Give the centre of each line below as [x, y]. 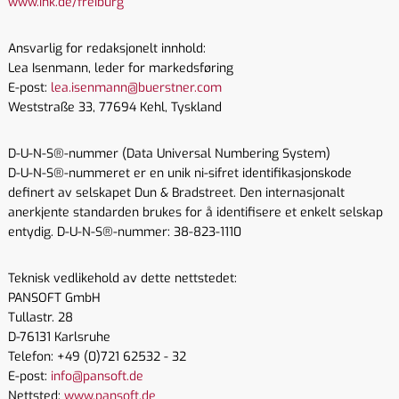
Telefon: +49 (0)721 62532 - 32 [97, 357]
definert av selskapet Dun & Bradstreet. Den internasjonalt [176, 193]
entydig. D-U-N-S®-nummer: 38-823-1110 [125, 232]
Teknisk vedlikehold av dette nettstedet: [122, 278]
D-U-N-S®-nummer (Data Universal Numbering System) [169, 154]
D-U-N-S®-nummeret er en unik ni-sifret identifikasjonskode [180, 173]
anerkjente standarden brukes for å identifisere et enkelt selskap [195, 212]
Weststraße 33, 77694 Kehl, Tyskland [115, 107]
